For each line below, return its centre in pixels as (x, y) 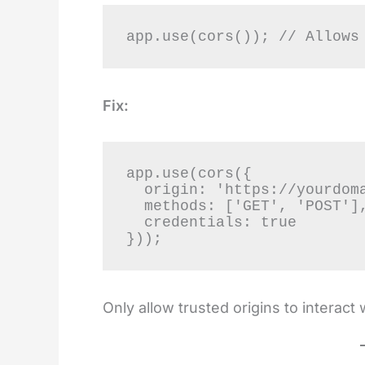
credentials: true (135, 223)
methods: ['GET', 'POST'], (135, 207)
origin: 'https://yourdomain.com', (135, 190)
